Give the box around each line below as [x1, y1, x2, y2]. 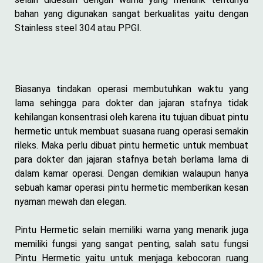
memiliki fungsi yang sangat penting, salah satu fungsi [15, 238, 248, 249]
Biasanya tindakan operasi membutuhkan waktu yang [15, 83, 248, 95]
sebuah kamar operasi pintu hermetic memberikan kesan [15, 181, 248, 193]
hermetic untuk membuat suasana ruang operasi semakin [15, 125, 248, 137]
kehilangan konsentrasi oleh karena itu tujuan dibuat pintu [15, 111, 248, 123]
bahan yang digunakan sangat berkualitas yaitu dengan [15, 8, 248, 19]
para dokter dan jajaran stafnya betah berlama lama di [15, 153, 248, 165]
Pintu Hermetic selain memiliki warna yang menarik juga [15, 224, 248, 235]
